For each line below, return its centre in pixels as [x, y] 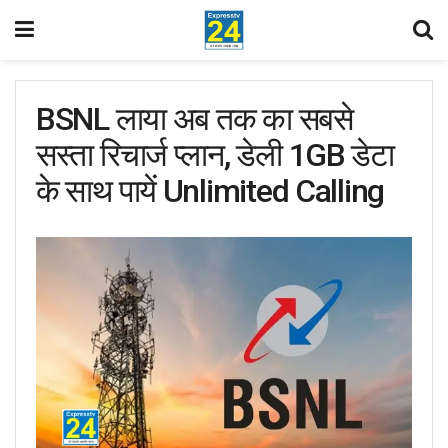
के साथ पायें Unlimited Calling [210, 191]
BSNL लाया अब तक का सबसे [194, 119]
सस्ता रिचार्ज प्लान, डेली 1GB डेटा [215, 155]
